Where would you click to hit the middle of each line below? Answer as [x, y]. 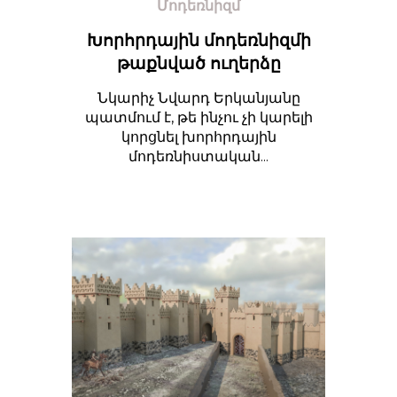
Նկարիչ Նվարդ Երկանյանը [198, 97]
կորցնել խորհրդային [198, 136]
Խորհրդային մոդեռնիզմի [198, 40]
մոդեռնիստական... [198, 156]
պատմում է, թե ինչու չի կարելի [198, 117]
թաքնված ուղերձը [198, 63]
